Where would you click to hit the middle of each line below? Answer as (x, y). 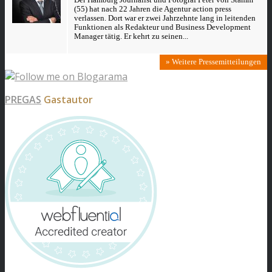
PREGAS (23, 99)
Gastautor (67, 99)
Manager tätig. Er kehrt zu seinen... (131, 36)
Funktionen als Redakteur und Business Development (162, 27)
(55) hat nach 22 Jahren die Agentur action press (153, 9)
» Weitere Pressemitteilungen (213, 62)
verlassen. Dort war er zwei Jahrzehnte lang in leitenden (165, 18)
